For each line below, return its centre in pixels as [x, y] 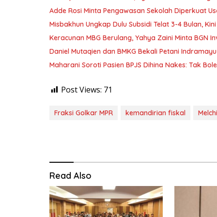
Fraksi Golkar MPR [84, 113]
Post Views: [81, 90]
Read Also [70, 176]
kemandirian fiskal [155, 113]
